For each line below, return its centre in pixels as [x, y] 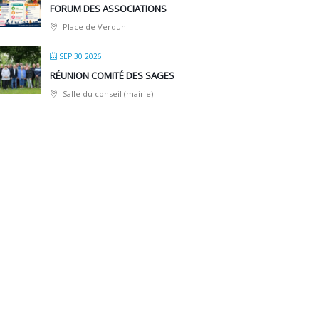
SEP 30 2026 [81, 57]
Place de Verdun [94, 27]
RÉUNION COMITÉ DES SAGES [113, 76]
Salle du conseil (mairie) [107, 94]
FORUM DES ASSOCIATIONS [109, 9]
